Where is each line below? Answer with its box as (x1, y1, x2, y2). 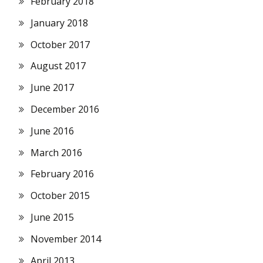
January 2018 (31, 16, 88, 29)
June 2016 (31, 124, 74, 137)
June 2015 (31, 211, 74, 224)
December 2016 (31, 103, 99, 116)
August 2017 (31, 59, 86, 73)
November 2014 (31, 232, 101, 245)
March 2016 (31, 146, 82, 159)
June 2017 (31, 81, 74, 95)
